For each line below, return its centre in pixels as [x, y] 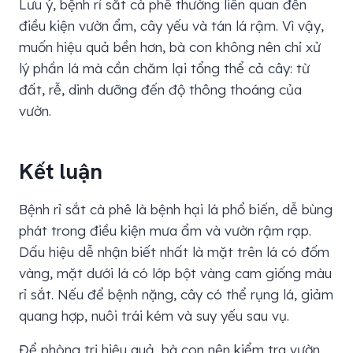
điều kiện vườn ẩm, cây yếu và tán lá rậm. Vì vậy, [171, 25]
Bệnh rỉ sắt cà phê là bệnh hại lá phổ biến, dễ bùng [176, 209]
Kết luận [61, 171]
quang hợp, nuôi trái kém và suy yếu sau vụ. [154, 315]
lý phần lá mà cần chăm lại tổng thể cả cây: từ [164, 68]
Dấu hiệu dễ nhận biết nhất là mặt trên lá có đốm [174, 251]
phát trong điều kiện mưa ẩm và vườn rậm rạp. [165, 230]
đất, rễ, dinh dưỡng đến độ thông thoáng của [160, 89]
